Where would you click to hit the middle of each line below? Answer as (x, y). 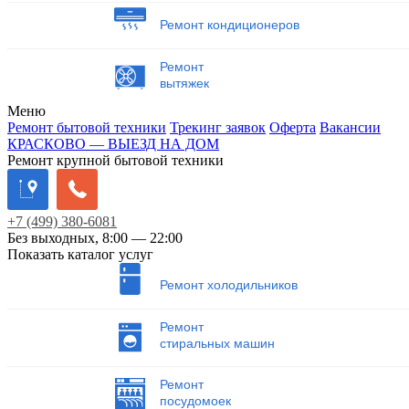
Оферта (293, 127)
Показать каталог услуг (80, 254)
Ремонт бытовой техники (87, 127)
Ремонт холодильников (228, 285)
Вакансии (350, 127)
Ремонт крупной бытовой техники (115, 160)
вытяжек (184, 84)
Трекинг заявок (218, 127)
